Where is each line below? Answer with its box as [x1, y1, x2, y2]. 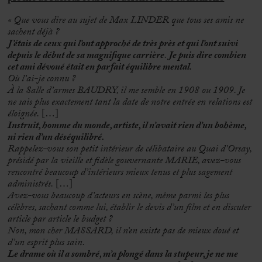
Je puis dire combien [168, 47, 247, 65]
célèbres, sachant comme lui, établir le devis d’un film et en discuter [8, 199, 251, 217]
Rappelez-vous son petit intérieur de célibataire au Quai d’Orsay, [8, 140, 252, 158]
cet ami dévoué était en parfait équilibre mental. [8, 58, 192, 77]
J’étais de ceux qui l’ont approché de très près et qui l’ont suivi [8, 35, 239, 53]
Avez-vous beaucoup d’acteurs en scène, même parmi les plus [8, 187, 230, 205]
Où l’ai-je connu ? [8, 70, 76, 88]
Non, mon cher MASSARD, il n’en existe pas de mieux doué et [8, 222, 239, 240]
